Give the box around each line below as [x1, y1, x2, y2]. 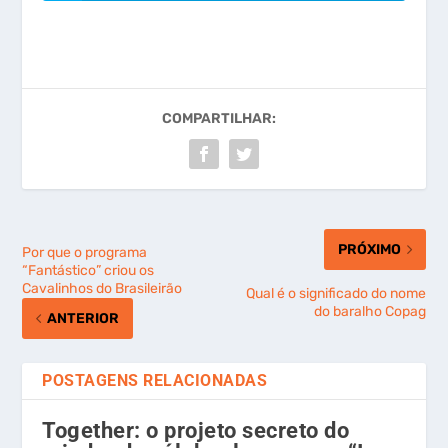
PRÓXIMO [337, 241, 401, 259]
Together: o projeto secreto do [42, 418, 350, 444]
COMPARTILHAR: [162, 110, 276, 128]
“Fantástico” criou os [22, 262, 155, 280]
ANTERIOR [47, 310, 120, 328]
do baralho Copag [313, 303, 426, 321]
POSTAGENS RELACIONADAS [42, 371, 268, 391]
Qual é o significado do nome [245, 285, 426, 303]
